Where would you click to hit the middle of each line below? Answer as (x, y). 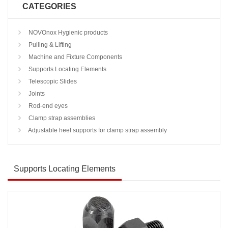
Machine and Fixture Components (75, 57)
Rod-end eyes (47, 106)
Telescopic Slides (52, 81)
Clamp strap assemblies (61, 118)
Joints (36, 94)
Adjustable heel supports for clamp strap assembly (97, 130)
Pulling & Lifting (49, 45)
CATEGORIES (49, 6)
